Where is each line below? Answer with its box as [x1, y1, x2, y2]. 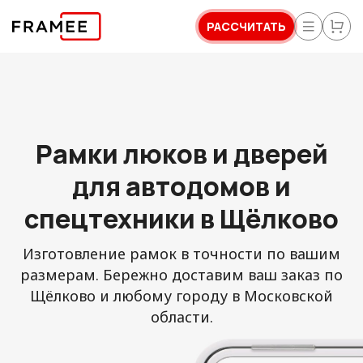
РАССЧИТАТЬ [207, 18, 286, 34]
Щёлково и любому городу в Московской [30, 286, 333, 305]
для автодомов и [72, 169, 291, 204]
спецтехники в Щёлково [24, 201, 339, 237]
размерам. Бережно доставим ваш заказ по [20, 265, 343, 284]
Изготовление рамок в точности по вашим [23, 244, 340, 263]
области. [150, 307, 213, 327]
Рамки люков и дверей [35, 136, 328, 172]
